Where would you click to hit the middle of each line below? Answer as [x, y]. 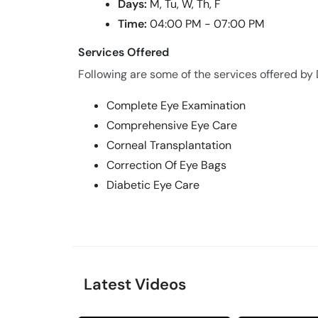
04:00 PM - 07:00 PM [207, 24]
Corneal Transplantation [169, 145]
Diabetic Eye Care [153, 185]
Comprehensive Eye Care [172, 125]
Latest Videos [135, 284]
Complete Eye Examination [176, 105]
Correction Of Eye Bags [166, 165]
